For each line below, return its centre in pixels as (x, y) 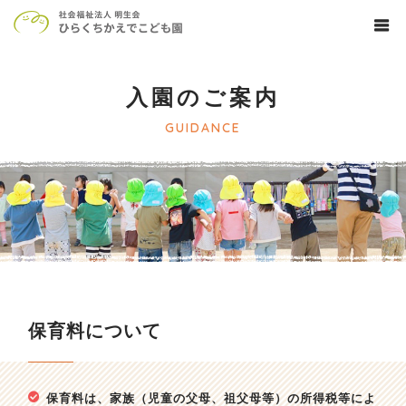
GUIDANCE (203, 128)
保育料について (95, 331)
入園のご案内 (203, 97)
